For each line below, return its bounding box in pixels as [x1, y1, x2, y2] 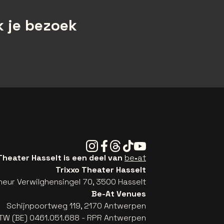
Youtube [133, 139, 165, 150]
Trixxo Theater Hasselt [55, 164, 146, 175]
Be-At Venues [91, 188, 146, 199]
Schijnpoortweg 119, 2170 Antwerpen [6, 200, 146, 211]
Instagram [85, 139, 123, 150]
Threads [109, 139, 140, 150]
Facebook [97, 139, 135, 150]
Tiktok [121, 139, 144, 150]
